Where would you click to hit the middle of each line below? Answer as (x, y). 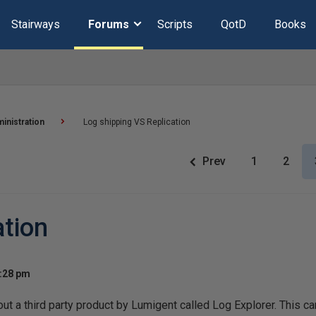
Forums (108, 24)
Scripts (175, 24)
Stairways (35, 24)
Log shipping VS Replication (137, 122)
